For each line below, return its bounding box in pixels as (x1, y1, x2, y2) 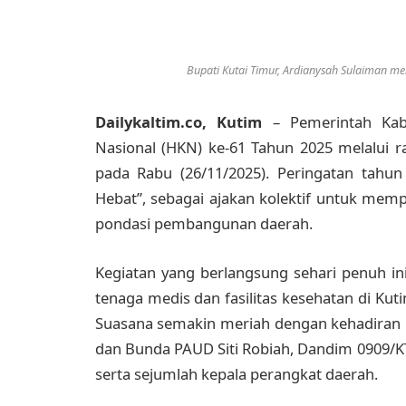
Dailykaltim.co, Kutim (94, 111, 273, 133)
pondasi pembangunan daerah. (94, 213, 313, 235)
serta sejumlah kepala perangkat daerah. (94, 362, 378, 384)
